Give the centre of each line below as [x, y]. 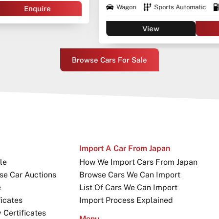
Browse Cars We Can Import [130, 175]
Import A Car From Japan [124, 148]
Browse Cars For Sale [109, 60]
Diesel [147, 7]
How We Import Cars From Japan [138, 162]
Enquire [154, 28]
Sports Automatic [94, 7]
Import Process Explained [126, 200]
